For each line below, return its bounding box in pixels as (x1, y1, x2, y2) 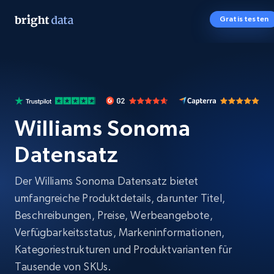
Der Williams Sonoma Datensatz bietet (15, 174, 199, 187)
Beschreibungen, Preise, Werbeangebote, (15, 209, 213, 221)
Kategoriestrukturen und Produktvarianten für (15, 243, 232, 256)
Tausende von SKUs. (15, 260, 112, 273)
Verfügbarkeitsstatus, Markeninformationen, (15, 226, 225, 239)
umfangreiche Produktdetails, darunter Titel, (15, 191, 225, 204)
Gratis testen (219, 15, 268, 23)
